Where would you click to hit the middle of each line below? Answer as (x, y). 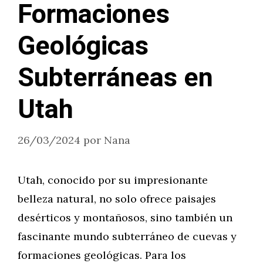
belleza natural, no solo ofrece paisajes (117, 199)
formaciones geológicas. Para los (102, 255)
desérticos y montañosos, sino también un (125, 218)
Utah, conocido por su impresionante (113, 180)
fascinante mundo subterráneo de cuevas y (127, 236)
